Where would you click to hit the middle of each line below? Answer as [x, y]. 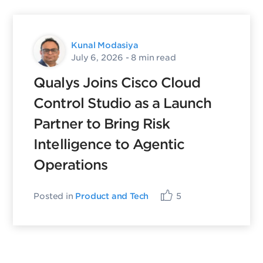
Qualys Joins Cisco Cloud [117, 83]
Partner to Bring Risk [102, 124]
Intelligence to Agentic [109, 144]
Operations [70, 165]
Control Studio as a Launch [123, 103]
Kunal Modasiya [105, 45]
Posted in [55, 196]
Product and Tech [112, 196]
